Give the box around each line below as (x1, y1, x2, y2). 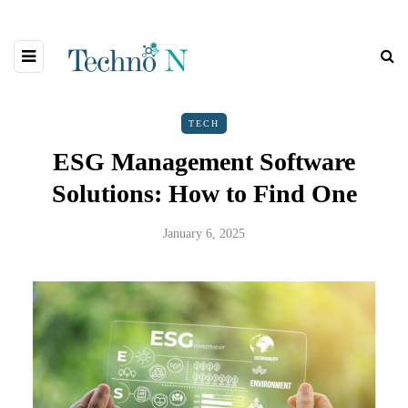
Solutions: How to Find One (51, 179, 357, 209)
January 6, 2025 (163, 227, 245, 241)
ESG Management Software (53, 148, 355, 177)
